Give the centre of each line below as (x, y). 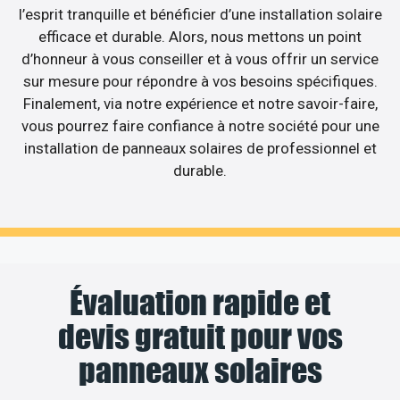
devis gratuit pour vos (200, 336)
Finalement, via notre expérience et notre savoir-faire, (200, 104)
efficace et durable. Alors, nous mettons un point (200, 37)
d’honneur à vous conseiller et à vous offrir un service (200, 59)
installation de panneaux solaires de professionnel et (200, 149)
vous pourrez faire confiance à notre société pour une (200, 126)
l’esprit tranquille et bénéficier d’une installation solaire (200, 15)
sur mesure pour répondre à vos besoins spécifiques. (200, 82)
